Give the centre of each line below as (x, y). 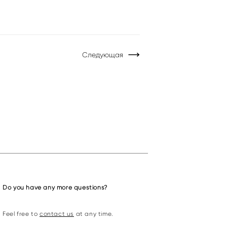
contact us (56, 214)
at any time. (93, 214)
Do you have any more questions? (55, 187)
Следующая (103, 54)
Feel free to (21, 214)
